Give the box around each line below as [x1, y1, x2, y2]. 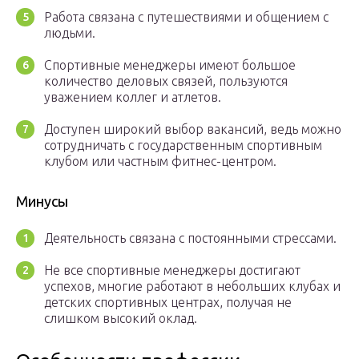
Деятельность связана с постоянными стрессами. [44, 231, 337, 246]
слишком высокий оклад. [44, 311, 197, 326]
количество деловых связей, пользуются [44, 74, 288, 89]
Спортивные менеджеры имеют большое [44, 58, 296, 73]
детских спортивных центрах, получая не [44, 295, 292, 310]
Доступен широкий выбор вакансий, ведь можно [44, 122, 341, 137]
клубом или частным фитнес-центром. [44, 154, 276, 169]
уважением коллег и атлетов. [44, 90, 221, 105]
